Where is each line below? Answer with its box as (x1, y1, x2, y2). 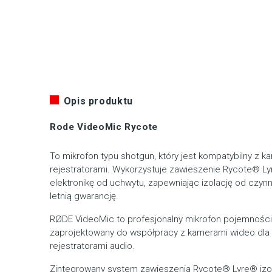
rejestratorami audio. (50, 240, 135, 251)
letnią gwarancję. (50, 190, 119, 202)
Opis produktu (63, 95, 133, 107)
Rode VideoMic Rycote (50, 121, 158, 132)
